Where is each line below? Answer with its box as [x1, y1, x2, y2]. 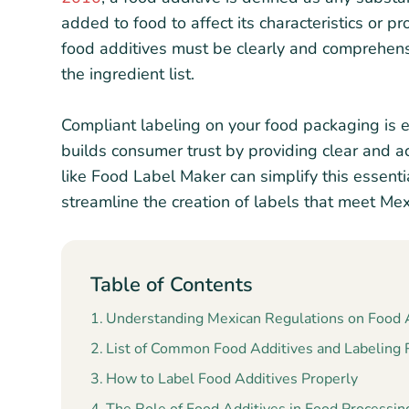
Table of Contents [90, 270, 253, 299]
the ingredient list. [61, 63, 199, 85]
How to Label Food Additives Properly [106, 369, 359, 389]
